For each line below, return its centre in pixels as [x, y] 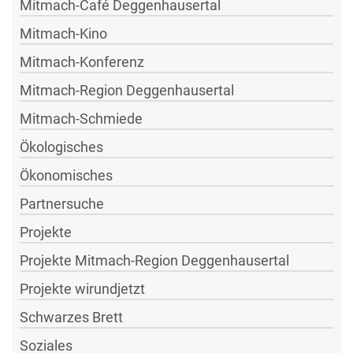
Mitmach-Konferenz [82, 61]
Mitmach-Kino [63, 33]
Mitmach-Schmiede [81, 118]
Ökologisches [61, 147]
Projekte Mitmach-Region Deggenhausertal [154, 260]
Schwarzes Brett [71, 317]
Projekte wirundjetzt [82, 288]
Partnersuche [62, 203]
